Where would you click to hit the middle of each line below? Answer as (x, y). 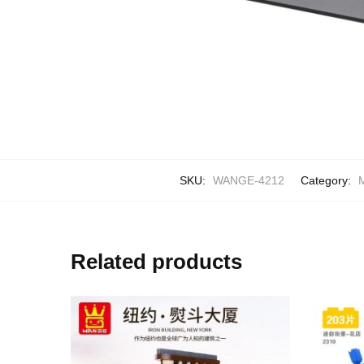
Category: (327, 180)
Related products (157, 261)
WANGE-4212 (248, 180)
